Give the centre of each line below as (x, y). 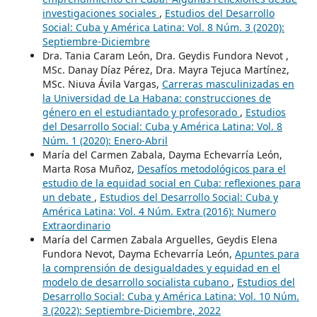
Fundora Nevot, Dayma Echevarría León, (138, 253)
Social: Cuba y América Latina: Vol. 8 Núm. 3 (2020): (163, 27)
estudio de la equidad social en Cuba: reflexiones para (171, 183)
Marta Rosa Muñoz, (90, 168)
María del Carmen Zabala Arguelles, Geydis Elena (160, 239)
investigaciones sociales (100, 13)
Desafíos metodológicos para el (211, 168)
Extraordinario (76, 225)
